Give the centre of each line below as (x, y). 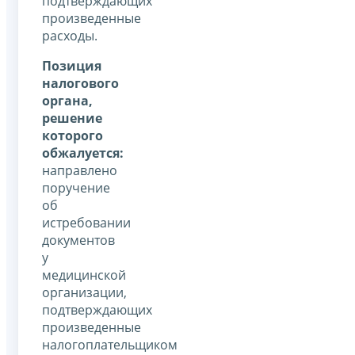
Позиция (72, 65)
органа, (67, 100)
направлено (80, 170)
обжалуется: (83, 153)
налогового (80, 83)
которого (73, 135)
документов (78, 240)
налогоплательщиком (110, 344)
